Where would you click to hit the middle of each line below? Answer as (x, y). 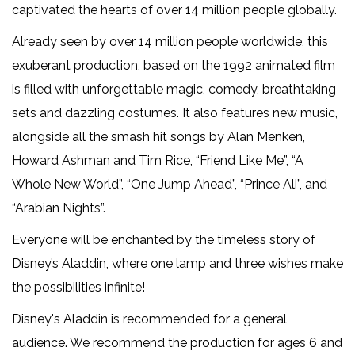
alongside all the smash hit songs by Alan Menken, (158, 137)
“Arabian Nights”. (59, 208)
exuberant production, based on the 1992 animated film (174, 66)
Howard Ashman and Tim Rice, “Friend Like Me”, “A (158, 161)
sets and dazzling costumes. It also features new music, (175, 113)
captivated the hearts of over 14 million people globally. (174, 10)
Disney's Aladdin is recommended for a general (149, 319)
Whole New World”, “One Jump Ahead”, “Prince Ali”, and (170, 185)
